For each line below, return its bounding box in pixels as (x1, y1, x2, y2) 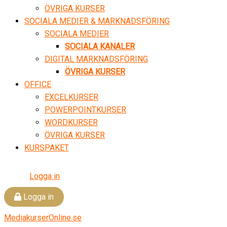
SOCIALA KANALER (65, 42, 135, 51)
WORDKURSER (45, 118, 98, 127)
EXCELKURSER (45, 92, 98, 102)
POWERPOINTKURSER (45, 105, 126, 115)
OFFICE (24, 80, 51, 89)
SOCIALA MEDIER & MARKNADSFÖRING (24, 16, 170, 26)
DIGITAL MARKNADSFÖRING (45, 54, 148, 64)
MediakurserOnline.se (4, 213, 82, 222)
